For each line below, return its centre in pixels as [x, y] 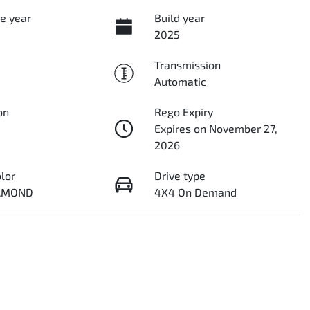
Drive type [180, 175]
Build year [179, 18]
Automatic [180, 81]
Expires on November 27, [216, 128]
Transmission [187, 65]
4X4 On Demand [195, 192]
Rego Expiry [183, 112]
